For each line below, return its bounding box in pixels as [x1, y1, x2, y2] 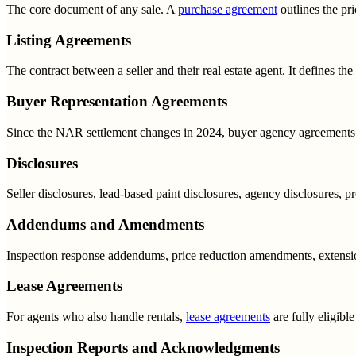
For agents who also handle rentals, [6, 310, 186, 324]
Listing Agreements [6, 31, 131, 48]
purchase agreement [178, 2, 277, 16]
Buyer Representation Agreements [6, 93, 227, 110]
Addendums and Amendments [6, 215, 204, 233]
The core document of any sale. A [6, 2, 178, 16]
